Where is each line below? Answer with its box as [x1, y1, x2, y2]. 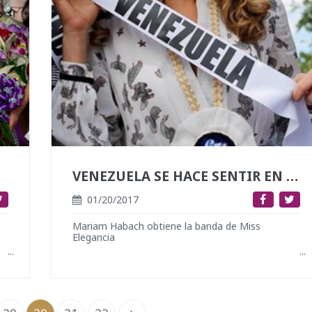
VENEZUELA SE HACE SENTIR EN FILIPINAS [286, 166, 298, 185]
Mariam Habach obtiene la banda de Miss [72, 219, 260, 233]
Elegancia [72, 230, 115, 244]
